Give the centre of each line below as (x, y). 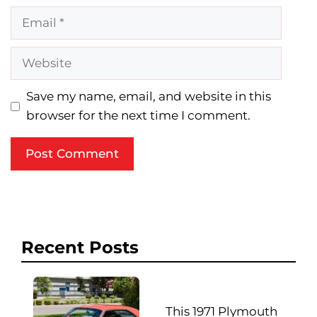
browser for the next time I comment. (138, 116)
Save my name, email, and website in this (148, 97)
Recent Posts (80, 248)
